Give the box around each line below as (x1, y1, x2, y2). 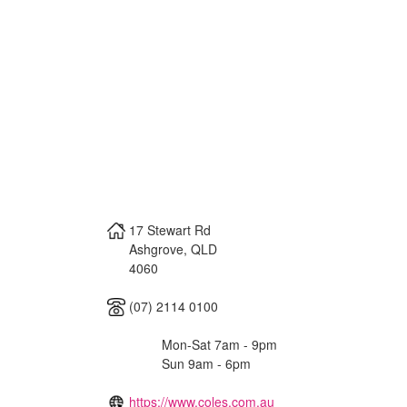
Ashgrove (129, 239, 184, 258)
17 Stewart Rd (129, 220, 211, 239)
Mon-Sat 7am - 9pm (162, 334, 277, 353)
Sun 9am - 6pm (162, 353, 251, 372)
